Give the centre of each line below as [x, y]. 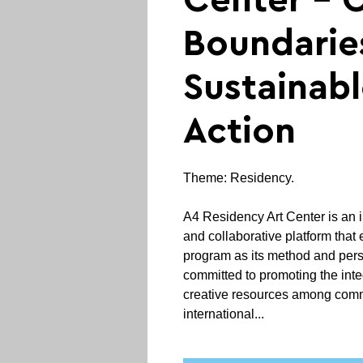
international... [224, 314]
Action [239, 132]
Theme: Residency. [239, 178]
